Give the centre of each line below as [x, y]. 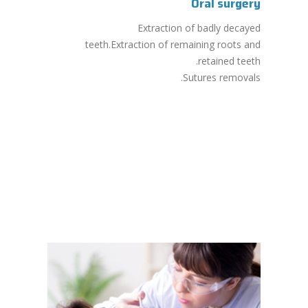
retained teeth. [229, 61]
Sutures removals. [222, 77]
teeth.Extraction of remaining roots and [173, 44]
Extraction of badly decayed [199, 28]
